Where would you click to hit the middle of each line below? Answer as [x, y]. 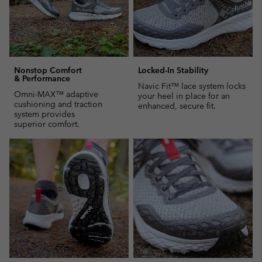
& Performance [42, 79]
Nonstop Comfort [48, 70]
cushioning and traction [58, 104]
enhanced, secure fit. [177, 106]
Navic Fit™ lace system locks [192, 86]
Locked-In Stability [173, 70]
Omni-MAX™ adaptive [56, 94]
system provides [44, 114]
